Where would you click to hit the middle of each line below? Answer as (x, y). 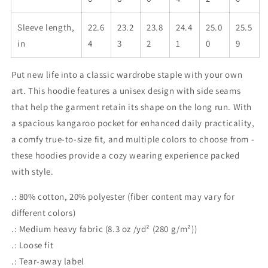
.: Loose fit (33, 245)
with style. (33, 171)
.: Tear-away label (48, 261)
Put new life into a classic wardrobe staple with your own (127, 74)
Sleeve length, (46, 27)
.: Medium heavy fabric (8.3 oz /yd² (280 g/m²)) (104, 229)
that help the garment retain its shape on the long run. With (132, 107)
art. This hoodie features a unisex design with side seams (126, 91)
